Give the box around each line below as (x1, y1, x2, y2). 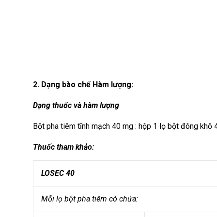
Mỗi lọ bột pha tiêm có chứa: (41, 194, 138, 204)
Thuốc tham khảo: (33, 142, 94, 152)
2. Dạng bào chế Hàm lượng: (33, 80, 133, 90)
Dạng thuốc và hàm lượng (33, 100, 119, 110)
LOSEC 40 (41, 169, 75, 178)
